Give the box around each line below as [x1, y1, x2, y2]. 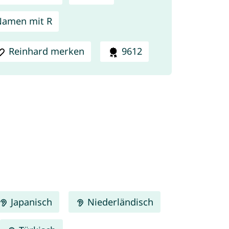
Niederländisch [85, 195, 154, 208]
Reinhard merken [9, 45, 85, 58]
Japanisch [8, 195, 52, 208]
